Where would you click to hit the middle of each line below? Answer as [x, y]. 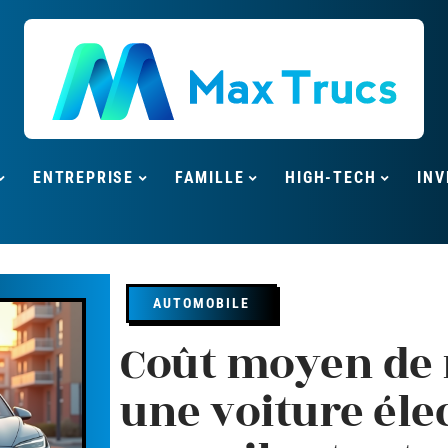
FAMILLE [209, 177]
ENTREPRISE [84, 177]
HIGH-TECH [331, 177]
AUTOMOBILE [201, 303]
